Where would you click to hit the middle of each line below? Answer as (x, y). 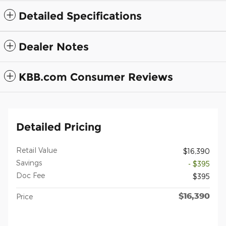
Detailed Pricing (59, 127)
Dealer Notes (54, 47)
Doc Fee (31, 176)
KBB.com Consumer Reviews (96, 77)
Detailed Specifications (80, 16)
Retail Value (37, 150)
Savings (29, 163)
